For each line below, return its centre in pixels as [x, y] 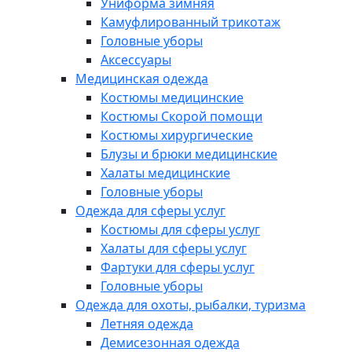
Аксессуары [136, 60]
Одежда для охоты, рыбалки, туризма [191, 305]
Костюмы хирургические [177, 135]
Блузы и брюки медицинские [189, 154]
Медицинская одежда [142, 79]
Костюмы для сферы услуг [180, 229]
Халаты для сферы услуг [174, 248]
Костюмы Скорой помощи [181, 116]
